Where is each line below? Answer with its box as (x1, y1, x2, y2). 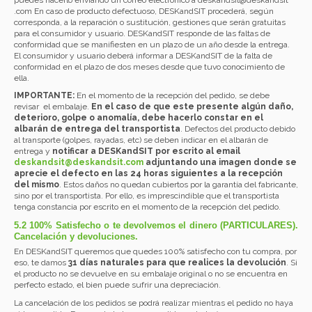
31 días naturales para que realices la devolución (68, 257, 286, 267)
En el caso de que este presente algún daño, (91, 102, 293, 112)
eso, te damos (14, 257, 68, 267)
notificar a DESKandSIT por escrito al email (52, 146, 240, 157)
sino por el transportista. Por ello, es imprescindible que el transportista (14, 191, 279, 201)
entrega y (14, 146, 52, 157)
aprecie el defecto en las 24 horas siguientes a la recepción (14, 169, 283, 179)
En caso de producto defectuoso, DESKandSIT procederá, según (32, 6, 274, 16)
